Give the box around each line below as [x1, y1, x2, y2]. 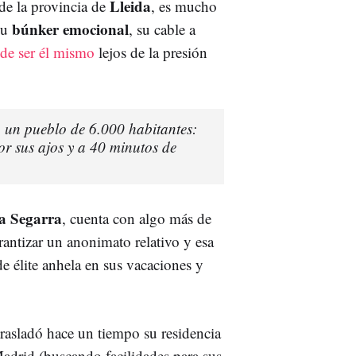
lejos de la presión [95, 41, 207, 62]
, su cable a [129, 18, 195, 39]
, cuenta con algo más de [62, 207, 211, 228]
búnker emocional [12, 17, 129, 40]
